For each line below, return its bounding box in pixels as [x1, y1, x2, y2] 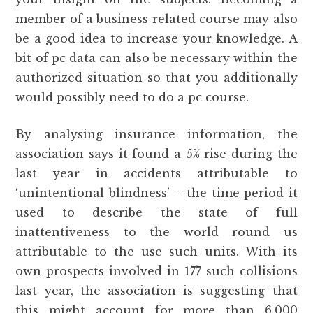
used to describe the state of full [15, 205, 298, 219]
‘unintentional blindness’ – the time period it [15, 186, 298, 200]
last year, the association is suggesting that [15, 284, 298, 298]
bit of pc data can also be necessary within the [15, 51, 298, 65]
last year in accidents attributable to [15, 166, 298, 180]
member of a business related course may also [15, 12, 298, 26]
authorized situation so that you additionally [15, 71, 298, 85]
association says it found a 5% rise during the [15, 147, 298, 161]
